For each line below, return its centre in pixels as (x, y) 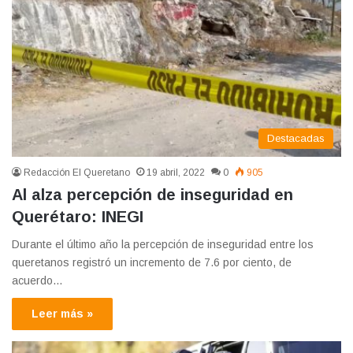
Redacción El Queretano (77, 172)
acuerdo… (37, 280)
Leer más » (62, 313)
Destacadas (296, 138)
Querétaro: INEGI (78, 216)
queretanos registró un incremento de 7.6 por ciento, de (152, 262)
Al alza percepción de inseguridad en (152, 194)
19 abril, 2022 (176, 172)
